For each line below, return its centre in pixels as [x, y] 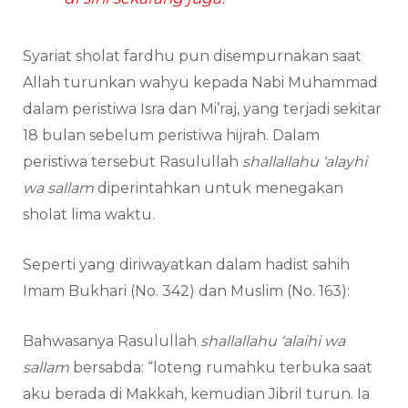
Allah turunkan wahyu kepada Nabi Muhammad [200, 82]
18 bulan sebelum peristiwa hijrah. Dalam [171, 135]
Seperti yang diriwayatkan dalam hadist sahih [186, 264]
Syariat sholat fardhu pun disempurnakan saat [192, 56]
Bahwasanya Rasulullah [112, 341]
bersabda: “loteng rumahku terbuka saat [221, 367]
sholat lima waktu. [91, 214]
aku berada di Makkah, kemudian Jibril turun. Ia [196, 393]
